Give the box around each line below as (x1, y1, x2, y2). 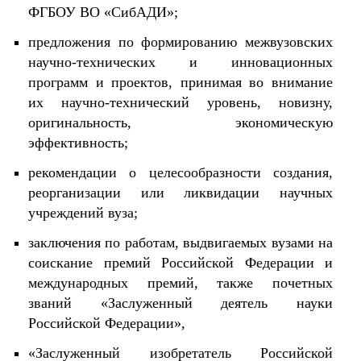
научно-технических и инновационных (28, 54, 333, 70)
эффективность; (28, 135, 128, 151)
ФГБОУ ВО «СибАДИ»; (28, 4, 178, 20)
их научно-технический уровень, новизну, (28, 94, 333, 110)
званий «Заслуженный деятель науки (28, 295, 333, 311)
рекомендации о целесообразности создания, (28, 164, 333, 180)
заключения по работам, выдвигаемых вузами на (28, 234, 333, 251)
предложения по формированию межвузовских (28, 34, 333, 50)
